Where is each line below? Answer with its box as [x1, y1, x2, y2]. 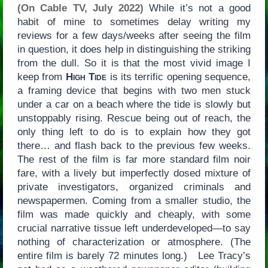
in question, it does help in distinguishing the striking [17, 44, 251, 56]
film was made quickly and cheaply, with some [17, 209, 251, 221]
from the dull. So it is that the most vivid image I [17, 57, 251, 69]
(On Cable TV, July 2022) [17, 2, 144, 14]
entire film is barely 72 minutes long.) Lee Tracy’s [17, 250, 251, 262]
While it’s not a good [143, 2, 251, 14]
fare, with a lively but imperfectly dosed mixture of [17, 167, 251, 179]
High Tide [65, 71, 107, 83]
